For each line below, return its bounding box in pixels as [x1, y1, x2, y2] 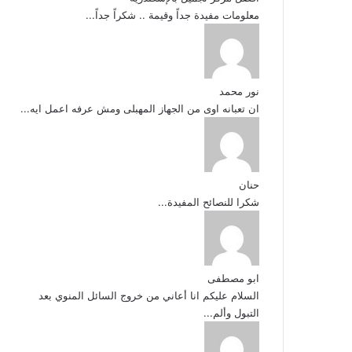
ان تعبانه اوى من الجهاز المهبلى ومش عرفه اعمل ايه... [20, 102, 259, 115]
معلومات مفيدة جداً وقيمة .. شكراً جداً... [85, 9, 259, 21]
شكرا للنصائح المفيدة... [157, 196, 259, 208]
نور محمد [218, 85, 259, 97]
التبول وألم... [203, 306, 259, 319]
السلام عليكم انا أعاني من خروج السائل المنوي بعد [38, 289, 259, 302]
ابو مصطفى [207, 272, 259, 284]
